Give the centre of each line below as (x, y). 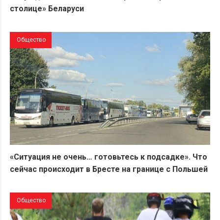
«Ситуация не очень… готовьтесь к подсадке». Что (109, 157)
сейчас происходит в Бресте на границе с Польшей (109, 169)
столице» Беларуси (47, 9)
